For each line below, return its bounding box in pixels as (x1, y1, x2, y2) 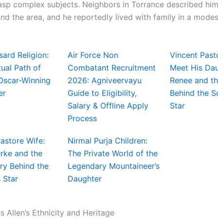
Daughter (68, 173, 102, 183)
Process (68, 113, 97, 123)
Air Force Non (68, 50, 118, 60)
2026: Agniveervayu (68, 75, 142, 85)
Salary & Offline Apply (68, 100, 148, 110)
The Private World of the (68, 148, 158, 158)
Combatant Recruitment (68, 62, 156, 73)
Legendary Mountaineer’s (68, 161, 160, 171)
